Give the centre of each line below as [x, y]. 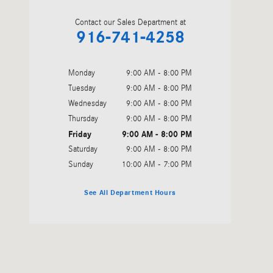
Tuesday [82, 88]
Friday [80, 134]
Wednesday [87, 103]
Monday [82, 73]
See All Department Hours [130, 193]
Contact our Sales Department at [130, 22]
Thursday [83, 119]
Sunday [81, 164]
